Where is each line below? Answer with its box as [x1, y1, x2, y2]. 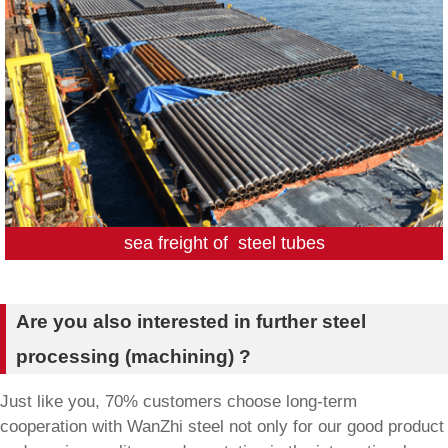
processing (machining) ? [15, 345, 251, 367]
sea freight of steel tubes [123, 232, 325, 253]
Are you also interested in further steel [15, 310, 366, 332]
